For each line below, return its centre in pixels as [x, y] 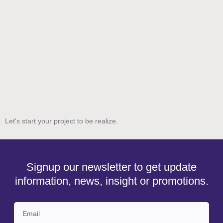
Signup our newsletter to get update [111, 167]
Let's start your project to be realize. [61, 121]
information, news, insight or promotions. [111, 181]
